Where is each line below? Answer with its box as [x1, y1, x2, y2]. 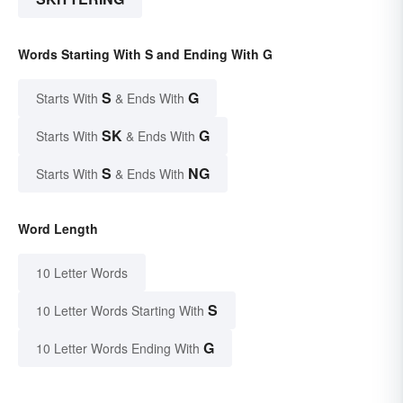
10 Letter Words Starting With [36, 300, 204, 319]
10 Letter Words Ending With [36, 338, 200, 357]
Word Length [18, 219, 98, 237]
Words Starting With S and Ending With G [18, 44, 273, 63]
